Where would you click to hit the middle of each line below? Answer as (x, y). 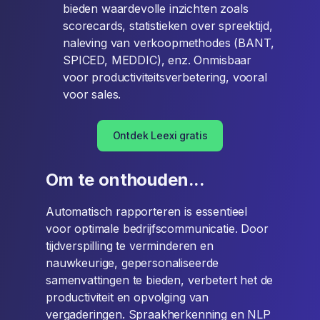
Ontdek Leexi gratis (160, 135)
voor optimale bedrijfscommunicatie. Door (157, 229)
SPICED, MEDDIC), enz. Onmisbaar (157, 60)
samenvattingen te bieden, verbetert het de (160, 280)
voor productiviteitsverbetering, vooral (165, 77)
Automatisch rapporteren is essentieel (147, 211)
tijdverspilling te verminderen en (130, 246)
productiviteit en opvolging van (127, 297)
